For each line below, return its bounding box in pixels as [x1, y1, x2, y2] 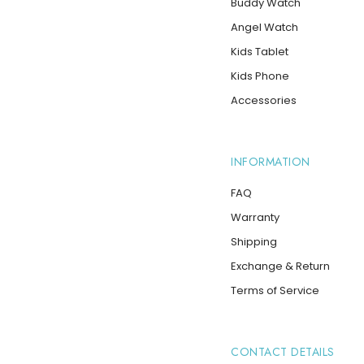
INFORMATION [231, 154, 310, 170]
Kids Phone [231, 68, 289, 84]
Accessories [231, 93, 297, 108]
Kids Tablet [231, 44, 288, 59]
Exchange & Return [231, 258, 330, 274]
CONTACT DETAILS [231, 344, 335, 360]
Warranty [231, 210, 279, 225]
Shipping [231, 234, 277, 249]
